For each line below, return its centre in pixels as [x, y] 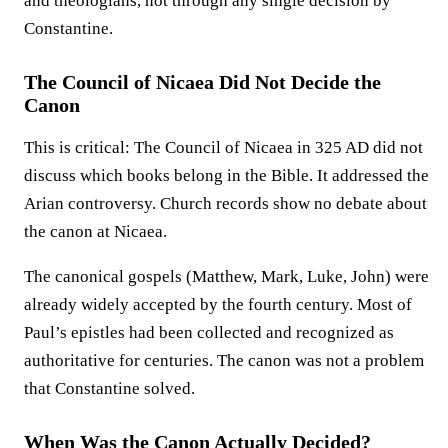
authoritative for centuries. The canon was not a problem [224, 360]
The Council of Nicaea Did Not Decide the [202, 81]
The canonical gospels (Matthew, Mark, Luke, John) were [226, 276]
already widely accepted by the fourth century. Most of [218, 304]
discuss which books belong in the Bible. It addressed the [226, 175]
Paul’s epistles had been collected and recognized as [209, 332]
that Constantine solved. [109, 388]
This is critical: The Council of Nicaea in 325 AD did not [223, 147]
